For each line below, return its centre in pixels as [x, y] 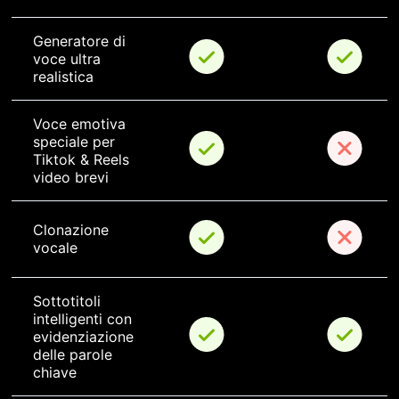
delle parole [75, 355]
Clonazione [73, 230]
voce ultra [69, 59]
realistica [63, 77]
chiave [55, 373]
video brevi [71, 178]
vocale [55, 248]
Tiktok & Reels [83, 160]
